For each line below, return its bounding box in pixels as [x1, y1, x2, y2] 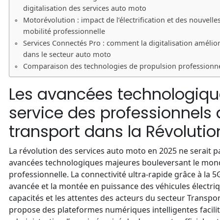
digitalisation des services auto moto [23, 3, 146, 13]
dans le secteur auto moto [23, 50, 111, 59]
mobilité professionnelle [23, 27, 105, 36]
